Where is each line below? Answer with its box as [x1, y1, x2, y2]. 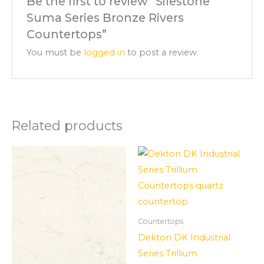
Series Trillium [138, 247, 197, 259]
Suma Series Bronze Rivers [27, 10, 184, 25]
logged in [84, 47, 126, 58]
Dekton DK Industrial [138, 232, 230, 243]
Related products [12, 117, 123, 133]
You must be [27, 47, 84, 58]
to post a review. [125, 47, 199, 58]
